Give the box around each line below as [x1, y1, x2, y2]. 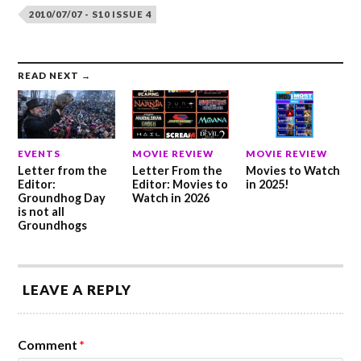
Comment [18, 337, 78, 353]
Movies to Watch [245, 164, 340, 178]
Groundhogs [18, 218, 88, 233]
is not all [18, 205, 65, 219]
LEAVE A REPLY [23, 281, 132, 299]
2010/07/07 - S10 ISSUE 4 [29, 8, 152, 19]
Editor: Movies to [131, 177, 228, 192]
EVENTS [18, 148, 61, 160]
